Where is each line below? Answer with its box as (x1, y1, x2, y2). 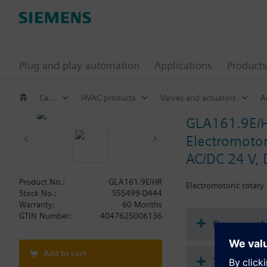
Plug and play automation (19, 59, 139, 72)
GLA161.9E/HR (108, 177, 162, 187)
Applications (154, 59, 212, 72)
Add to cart (44, 249, 86, 258)
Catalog (48, 92, 55, 103)
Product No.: (19, 177, 65, 187)
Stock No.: (19, 188, 57, 198)
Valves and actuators (160, 92, 236, 103)
